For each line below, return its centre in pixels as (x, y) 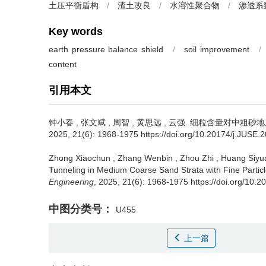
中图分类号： (81, 209)
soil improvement (217, 49)
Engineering (71, 182)
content (63, 64)
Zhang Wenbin (145, 158)
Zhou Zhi (197, 158)
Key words (76, 31)
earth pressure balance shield (106, 49)
